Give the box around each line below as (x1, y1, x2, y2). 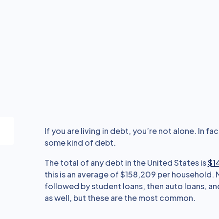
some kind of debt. (44, 137, 116, 148)
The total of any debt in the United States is (44, 157, 208, 168)
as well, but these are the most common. (44, 193, 196, 203)
